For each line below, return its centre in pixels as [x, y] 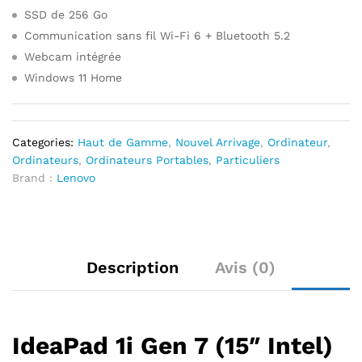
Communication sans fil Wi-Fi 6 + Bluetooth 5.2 [157, 36]
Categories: [45, 142]
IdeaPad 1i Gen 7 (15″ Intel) [173, 345]
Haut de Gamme [123, 142]
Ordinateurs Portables [147, 160]
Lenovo [76, 178]
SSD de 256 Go [66, 15]
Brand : [34, 178]
